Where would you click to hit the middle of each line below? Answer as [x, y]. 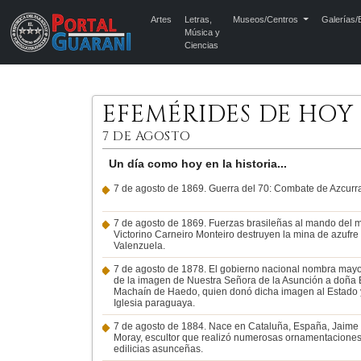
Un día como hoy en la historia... [198, 164]
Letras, [199, 19]
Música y [203, 32]
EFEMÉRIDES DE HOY [228, 115]
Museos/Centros [267, 19]
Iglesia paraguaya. [154, 303]
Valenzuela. [139, 246]
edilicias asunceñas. [158, 349]
